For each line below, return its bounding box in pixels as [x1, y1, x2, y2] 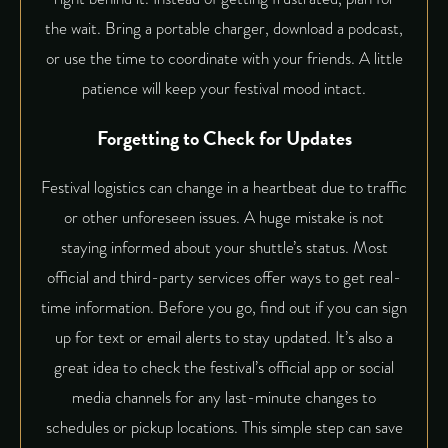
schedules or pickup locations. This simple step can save [45, 415, 403, 441]
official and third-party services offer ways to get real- [47, 265, 401, 291]
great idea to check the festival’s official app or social [54, 355, 394, 381]
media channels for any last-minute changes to [72, 385, 376, 411]
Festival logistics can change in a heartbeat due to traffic [41, 175, 407, 201]
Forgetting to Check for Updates [96, 123, 352, 154]
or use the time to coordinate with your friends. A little [45, 45, 403, 71]
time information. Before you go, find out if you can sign [41, 295, 407, 321]
